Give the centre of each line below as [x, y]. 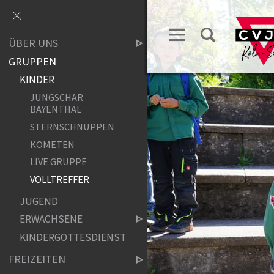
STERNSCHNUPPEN [72, 127]
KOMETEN [52, 144]
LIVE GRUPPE [58, 162]
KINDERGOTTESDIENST [72, 237]
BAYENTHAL [55, 109]
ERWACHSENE [51, 220]
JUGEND [39, 202]
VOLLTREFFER [59, 180]
